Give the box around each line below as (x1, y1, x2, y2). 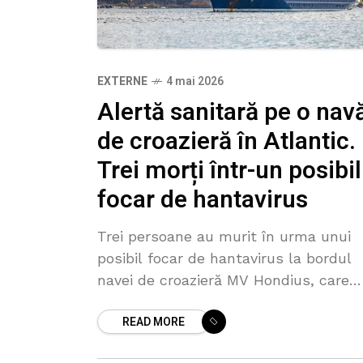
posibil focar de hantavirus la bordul (97, 249, 352, 267)
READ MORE (122, 313, 185, 331)
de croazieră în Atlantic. (97, 123, 356, 160)
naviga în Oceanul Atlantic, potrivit (97, 293, 340, 310)
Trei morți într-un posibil (97, 152, 361, 189)
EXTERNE (97, 72, 147, 90)
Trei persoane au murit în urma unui (97, 227, 351, 245)
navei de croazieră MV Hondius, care (97, 271, 349, 288)
